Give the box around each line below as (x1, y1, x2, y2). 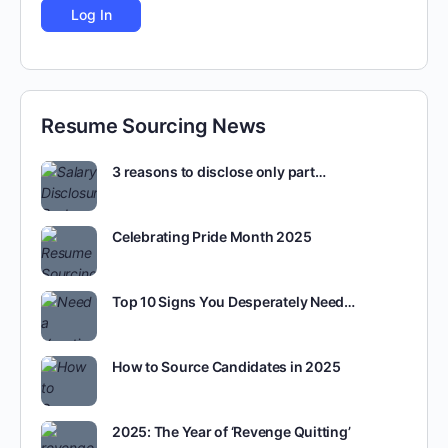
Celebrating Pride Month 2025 (112, 228, 312, 245)
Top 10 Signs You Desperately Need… (112, 293, 355, 310)
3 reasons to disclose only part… (112, 163, 326, 180)
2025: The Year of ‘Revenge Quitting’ (112, 423, 351, 440)
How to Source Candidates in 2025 (112, 358, 341, 375)
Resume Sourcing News (41, 114, 267, 138)
